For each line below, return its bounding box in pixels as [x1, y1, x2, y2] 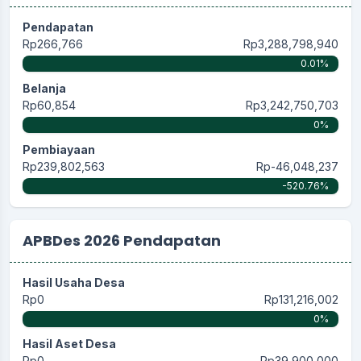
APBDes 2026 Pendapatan [23, 230, 221, 251]
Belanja [23, 81, 66, 95]
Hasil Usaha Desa [23, 275, 125, 289]
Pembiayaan [23, 142, 95, 156]
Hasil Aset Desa [23, 336, 116, 351]
